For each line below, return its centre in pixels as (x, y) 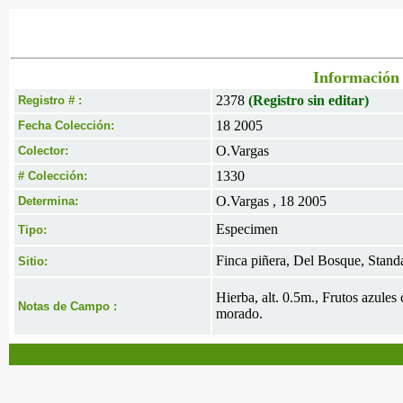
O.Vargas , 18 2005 (271, 201)
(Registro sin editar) (309, 100)
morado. (239, 313)
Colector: (43, 151)
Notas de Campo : (67, 306)
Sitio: (33, 261)
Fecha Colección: (66, 125)
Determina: (48, 201)
